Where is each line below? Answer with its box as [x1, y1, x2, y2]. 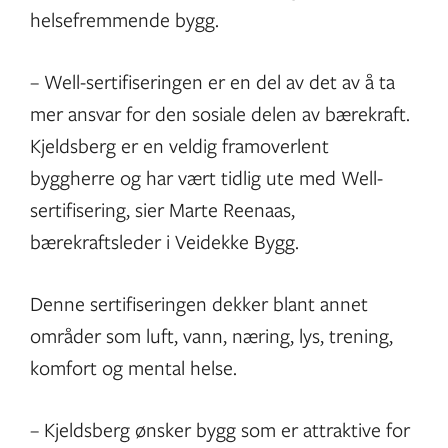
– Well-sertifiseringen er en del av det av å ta [30, 67, 395, 95]
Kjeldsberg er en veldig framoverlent [30, 131, 329, 159]
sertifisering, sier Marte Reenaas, [30, 195, 295, 223]
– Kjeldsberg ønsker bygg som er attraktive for [30, 415, 410, 443]
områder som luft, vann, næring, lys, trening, [30, 321, 393, 349]
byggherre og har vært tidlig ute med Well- [30, 163, 383, 191]
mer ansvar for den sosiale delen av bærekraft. [30, 99, 410, 127]
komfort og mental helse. [30, 353, 237, 381]
